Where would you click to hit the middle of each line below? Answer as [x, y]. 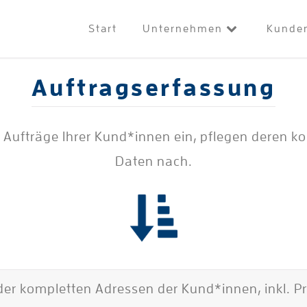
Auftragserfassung [153, 88]
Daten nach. [153, 161]
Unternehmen [184, 29]
